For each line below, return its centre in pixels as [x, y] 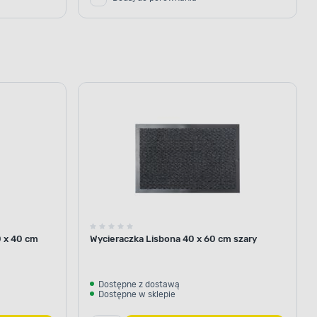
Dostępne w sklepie [137, 294]
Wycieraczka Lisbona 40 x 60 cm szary [173, 238]
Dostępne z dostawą [139, 284]
